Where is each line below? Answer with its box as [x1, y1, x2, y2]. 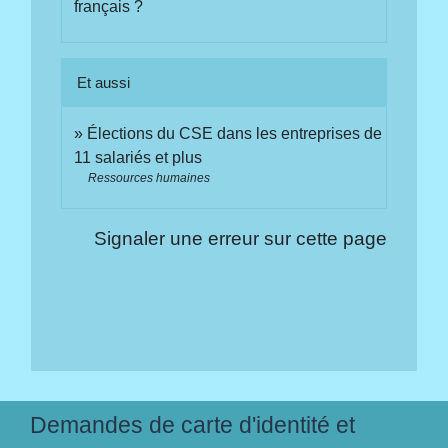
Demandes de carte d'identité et [30, 411, 355, 438]
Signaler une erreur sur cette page [93, 227, 387, 250]
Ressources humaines [88, 170, 211, 185]
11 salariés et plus [74, 148, 203, 166]
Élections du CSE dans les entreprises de [87, 124, 383, 142]
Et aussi [77, 73, 131, 91]
